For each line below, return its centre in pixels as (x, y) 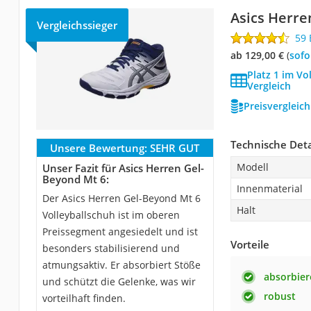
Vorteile (250, 244)
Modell (252, 167)
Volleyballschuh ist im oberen (111, 215)
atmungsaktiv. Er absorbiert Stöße (121, 264)
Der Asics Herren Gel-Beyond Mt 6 (121, 198)
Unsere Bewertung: (99, 148)
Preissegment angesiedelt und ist (120, 231)
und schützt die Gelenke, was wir (119, 281)
